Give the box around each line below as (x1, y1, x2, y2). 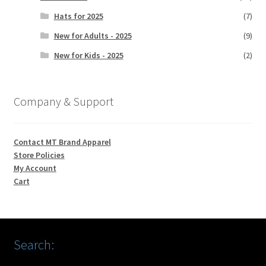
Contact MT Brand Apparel (13, 136, 111, 147)
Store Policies (13, 149, 65, 160)
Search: (13, 236, 54, 253)
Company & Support (13, 94, 113, 109)
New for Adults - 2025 (53, 30, 132, 42)
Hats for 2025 (53, 11, 103, 22)
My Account (13, 162, 56, 173)
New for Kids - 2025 (53, 50, 123, 61)
